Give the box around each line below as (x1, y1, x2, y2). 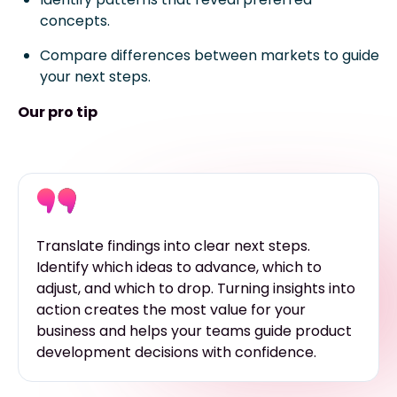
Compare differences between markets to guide (40, 44, 379, 66)
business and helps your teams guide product (36, 320, 352, 341)
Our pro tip (18, 101, 97, 122)
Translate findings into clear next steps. (36, 235, 310, 256)
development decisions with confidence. (36, 341, 316, 362)
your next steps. (40, 66, 151, 87)
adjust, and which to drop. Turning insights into (36, 277, 355, 299)
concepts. (40, 10, 110, 31)
